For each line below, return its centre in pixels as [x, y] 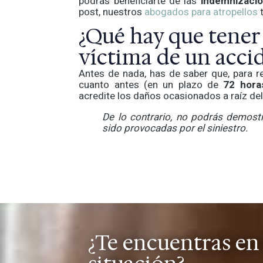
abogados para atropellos [201, 12]
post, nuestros [112, 12]
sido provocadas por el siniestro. [175, 129]
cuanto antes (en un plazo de [151, 85]
